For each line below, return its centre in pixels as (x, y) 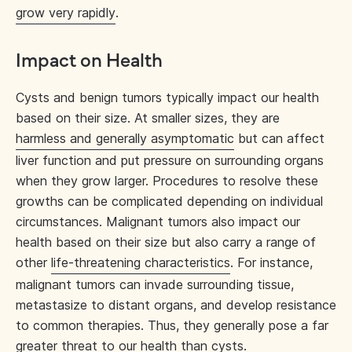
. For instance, (271, 262)
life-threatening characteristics (141, 262)
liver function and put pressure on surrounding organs (170, 160)
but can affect (279, 138)
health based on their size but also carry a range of (166, 242)
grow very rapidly (66, 13)
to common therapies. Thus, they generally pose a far (172, 325)
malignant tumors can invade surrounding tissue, (155, 284)
